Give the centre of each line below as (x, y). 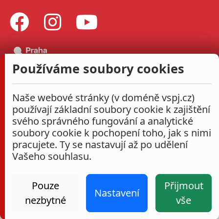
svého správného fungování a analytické (103, 121)
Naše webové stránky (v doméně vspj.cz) (103, 98)
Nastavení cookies (73, 207)
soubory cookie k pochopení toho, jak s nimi (112, 133)
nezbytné (45, 200)
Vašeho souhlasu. (52, 156)
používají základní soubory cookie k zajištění (111, 109)
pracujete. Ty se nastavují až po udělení (100, 144)
